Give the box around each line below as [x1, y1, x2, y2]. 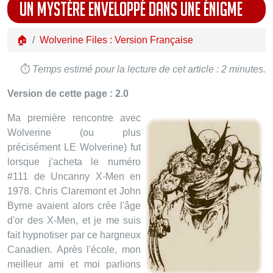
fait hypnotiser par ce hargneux [7, 230, 141, 240]
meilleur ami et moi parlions [7, 259, 141, 269]
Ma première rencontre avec [7, 113, 141, 123]
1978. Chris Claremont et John [7, 186, 141, 196]
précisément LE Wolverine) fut [7, 142, 141, 152]
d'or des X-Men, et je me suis [7, 215, 141, 225]
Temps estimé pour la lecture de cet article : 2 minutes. [32, 64, 266, 74]
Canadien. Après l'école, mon [7, 244, 141, 255]
